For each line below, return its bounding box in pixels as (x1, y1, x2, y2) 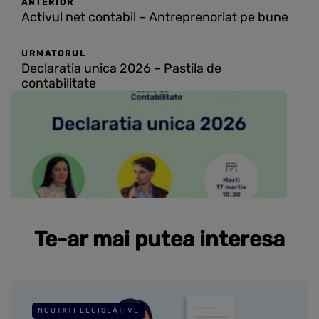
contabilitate (21, 75, 96, 92)
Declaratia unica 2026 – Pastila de (21, 61, 221, 77)
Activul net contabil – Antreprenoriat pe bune (21, 9, 288, 26)
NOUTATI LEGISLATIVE (38, 306, 140, 315)
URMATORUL (21, 48, 86, 59)
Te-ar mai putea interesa (34, 226, 285, 253)
